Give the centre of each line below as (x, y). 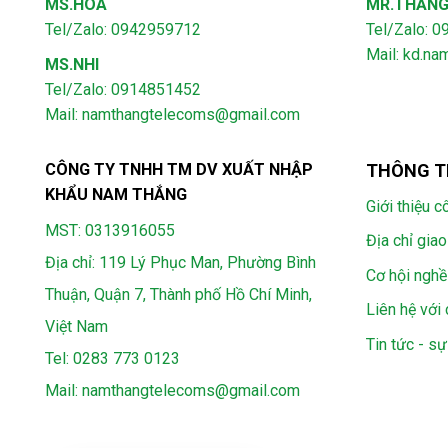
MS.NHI (72, 64)
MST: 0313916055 (110, 230)
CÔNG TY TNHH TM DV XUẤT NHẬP (179, 169)
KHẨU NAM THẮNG (116, 194)
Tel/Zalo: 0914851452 (123, 89)
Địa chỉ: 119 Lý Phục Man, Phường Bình (180, 262)
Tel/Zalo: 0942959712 (123, 29)
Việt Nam (76, 326)
